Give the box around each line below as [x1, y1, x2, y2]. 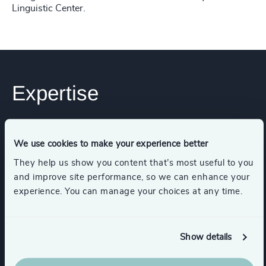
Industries [12, 129, 60, 140]
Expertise [12, 81, 99, 104]
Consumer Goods [23, 166, 97, 176]
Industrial [23, 243, 64, 253]
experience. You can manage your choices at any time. [14, 186, 242, 195]
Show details [180, 232, 232, 242]
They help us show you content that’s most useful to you [14, 158, 254, 167]
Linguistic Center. [12, 3, 85, 13]
